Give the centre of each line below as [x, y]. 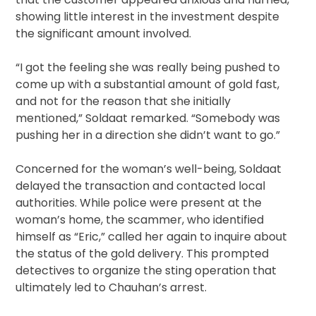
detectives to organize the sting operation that [146, 271]
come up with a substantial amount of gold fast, [148, 85]
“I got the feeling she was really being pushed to [148, 68]
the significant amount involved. [104, 34]
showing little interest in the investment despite [148, 17]
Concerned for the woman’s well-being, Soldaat [149, 169]
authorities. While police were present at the [139, 203]
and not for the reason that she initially [123, 102]
